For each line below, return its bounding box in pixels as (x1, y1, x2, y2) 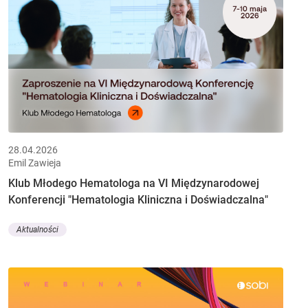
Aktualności (16, 225, 58, 235)
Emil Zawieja (8, 157, 61, 168)
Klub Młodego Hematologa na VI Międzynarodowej (8, 176, 259, 190)
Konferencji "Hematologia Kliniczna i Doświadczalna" (8, 192, 268, 206)
